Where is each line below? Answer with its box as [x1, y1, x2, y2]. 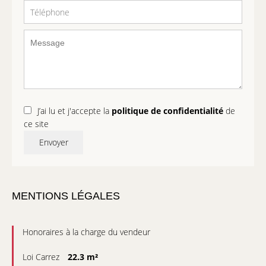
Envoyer [39, 137, 68, 148]
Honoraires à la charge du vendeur [23, 226, 150, 237]
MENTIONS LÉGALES [12, 190, 120, 202]
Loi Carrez [23, 251, 62, 262]
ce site [24, 118, 49, 129]
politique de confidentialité [112, 105, 223, 116]
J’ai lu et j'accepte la [37, 105, 112, 116]
